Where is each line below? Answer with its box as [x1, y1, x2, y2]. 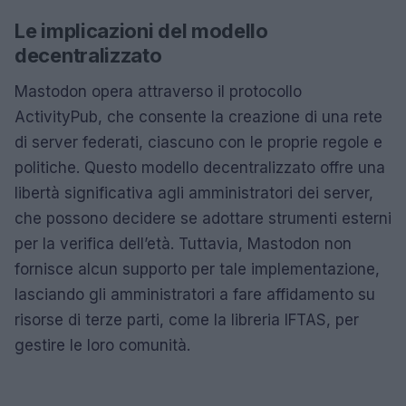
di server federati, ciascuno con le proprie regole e [14, 132, 382, 151]
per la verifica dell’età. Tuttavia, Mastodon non [14, 234, 352, 253]
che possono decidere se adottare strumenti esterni [14, 208, 391, 227]
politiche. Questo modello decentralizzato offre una [14, 158, 385, 177]
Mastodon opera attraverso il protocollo [14, 82, 302, 101]
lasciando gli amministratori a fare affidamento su [14, 285, 375, 304]
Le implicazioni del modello [14, 18, 268, 43]
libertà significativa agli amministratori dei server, [14, 183, 373, 202]
